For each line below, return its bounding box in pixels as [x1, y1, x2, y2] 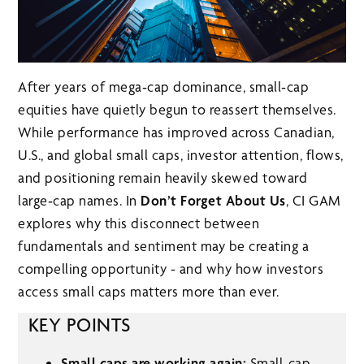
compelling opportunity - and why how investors [18, 260, 324, 278]
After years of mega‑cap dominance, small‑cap [18, 78, 310, 96]
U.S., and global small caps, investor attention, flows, [18, 146, 344, 164]
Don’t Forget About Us [141, 192, 286, 210]
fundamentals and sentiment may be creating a [18, 237, 310, 255]
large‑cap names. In [18, 192, 141, 210]
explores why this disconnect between [18, 214, 260, 232]
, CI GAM [285, 192, 341, 210]
